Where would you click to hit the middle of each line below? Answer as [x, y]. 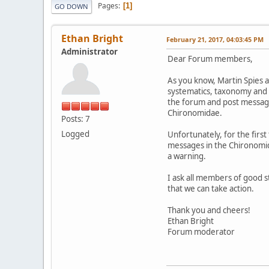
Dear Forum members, [210, 59]
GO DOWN [71, 6]
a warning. [187, 156]
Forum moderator [201, 231]
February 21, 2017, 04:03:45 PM [215, 39]
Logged [75, 134]
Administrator [89, 51]
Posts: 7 [76, 119]
